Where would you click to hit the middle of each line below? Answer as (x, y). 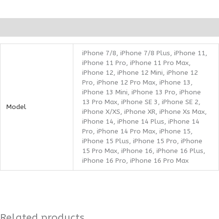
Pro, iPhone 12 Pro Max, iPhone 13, (138, 82)
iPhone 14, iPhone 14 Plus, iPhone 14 (141, 121)
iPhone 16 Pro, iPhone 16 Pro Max (136, 160)
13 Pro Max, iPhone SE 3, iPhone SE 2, (142, 102)
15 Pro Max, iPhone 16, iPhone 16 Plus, (144, 151)
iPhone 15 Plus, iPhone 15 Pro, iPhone (142, 141)
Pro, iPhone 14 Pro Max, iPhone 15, (138, 131)
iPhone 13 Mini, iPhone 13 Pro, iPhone (142, 92)
